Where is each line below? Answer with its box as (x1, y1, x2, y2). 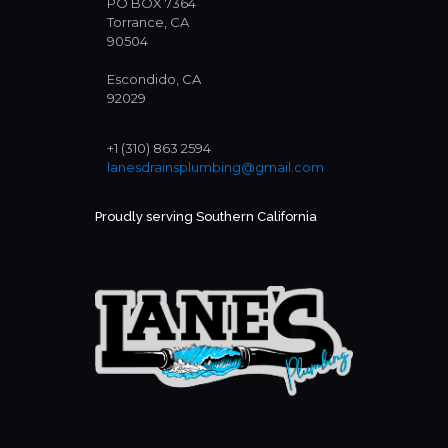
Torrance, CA (107, 13, 189, 30)
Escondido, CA (107, 70, 201, 87)
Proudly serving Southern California (95, 208, 317, 224)
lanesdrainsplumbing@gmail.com (107, 158, 324, 175)
